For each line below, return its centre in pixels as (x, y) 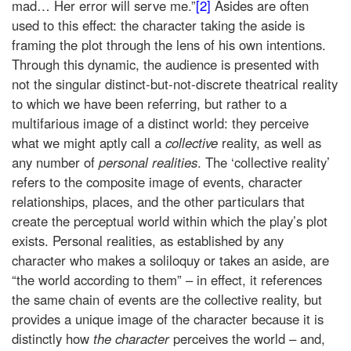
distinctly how (52, 338)
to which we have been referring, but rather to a (149, 103)
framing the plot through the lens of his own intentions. (169, 44)
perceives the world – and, (247, 338)
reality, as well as (271, 142)
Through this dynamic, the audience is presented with (165, 64)
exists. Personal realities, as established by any (148, 240)
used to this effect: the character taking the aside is (158, 25)
